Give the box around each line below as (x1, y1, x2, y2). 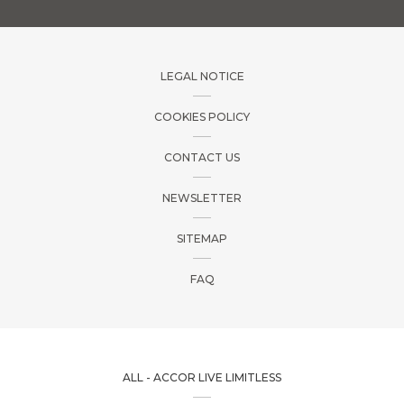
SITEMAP (177, 232, 227, 246)
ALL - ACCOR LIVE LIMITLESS (123, 371, 281, 385)
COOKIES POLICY (154, 110, 250, 124)
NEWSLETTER (162, 191, 242, 206)
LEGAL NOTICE (160, 69, 244, 84)
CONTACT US (164, 151, 240, 165)
